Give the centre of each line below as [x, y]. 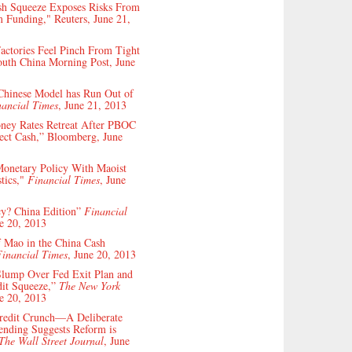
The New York [90, 285]
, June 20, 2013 [102, 254]
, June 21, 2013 [92, 104]
